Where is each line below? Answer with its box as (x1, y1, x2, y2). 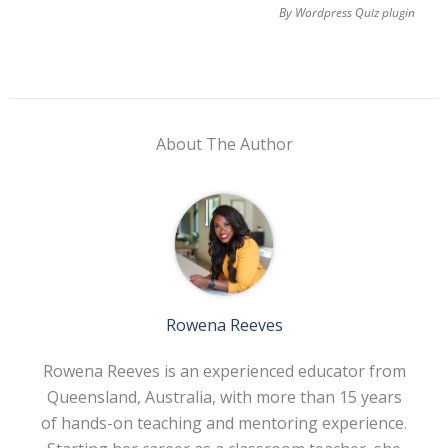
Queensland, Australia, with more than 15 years (46, 386, 402, 409)
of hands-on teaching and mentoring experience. (41, 412, 407, 435)
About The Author (155, 133, 293, 156)
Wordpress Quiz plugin (295, 4, 416, 22)
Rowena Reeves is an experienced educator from (42, 360, 406, 383)
